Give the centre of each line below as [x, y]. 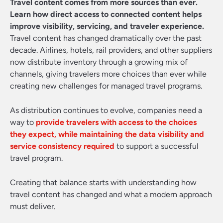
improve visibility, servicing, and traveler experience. [107, 26]
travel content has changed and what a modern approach [111, 194]
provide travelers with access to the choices [116, 122]
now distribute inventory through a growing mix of [99, 62]
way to [23, 122]
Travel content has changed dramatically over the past [106, 38]
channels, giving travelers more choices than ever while [108, 74]
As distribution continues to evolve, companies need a [106, 110]
